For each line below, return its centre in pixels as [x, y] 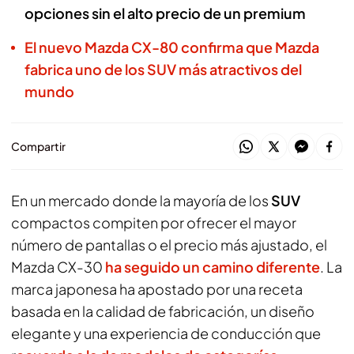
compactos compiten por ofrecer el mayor [154, 222]
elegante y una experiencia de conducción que [166, 333]
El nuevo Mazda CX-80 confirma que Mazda [172, 47]
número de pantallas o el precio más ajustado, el [169, 245]
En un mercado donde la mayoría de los [141, 200]
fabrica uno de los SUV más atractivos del [163, 69]
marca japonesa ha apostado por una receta [157, 289]
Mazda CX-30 [58, 267]
